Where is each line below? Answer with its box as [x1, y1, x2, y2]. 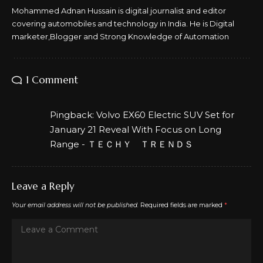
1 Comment [26, 73, 78, 86]
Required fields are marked [140, 201, 224, 209]
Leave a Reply [12, 179, 75, 193]
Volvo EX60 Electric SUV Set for [96, 109, 234, 120]
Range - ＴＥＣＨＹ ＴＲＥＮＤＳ [50, 138, 193, 150]
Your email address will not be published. [12, 201, 139, 209]
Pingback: [50, 109, 96, 120]
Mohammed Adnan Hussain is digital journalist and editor [12, 5, 226, 15]
